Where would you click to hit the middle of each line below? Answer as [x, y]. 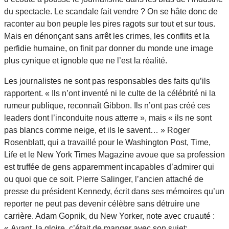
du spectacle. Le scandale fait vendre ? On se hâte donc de [111, 11]
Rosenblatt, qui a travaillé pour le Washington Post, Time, [107, 142]
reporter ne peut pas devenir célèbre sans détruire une [102, 203]
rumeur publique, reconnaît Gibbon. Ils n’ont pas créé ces [107, 105]
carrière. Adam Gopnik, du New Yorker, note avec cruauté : [109, 216]
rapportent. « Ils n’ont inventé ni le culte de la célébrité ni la [110, 93]
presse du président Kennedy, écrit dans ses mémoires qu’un [114, 191]
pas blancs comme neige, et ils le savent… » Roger [97, 130]
